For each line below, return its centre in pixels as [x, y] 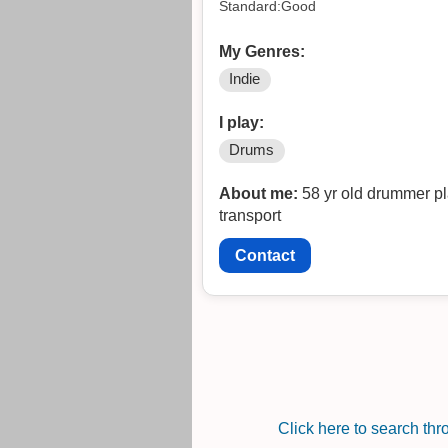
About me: [258, 194]
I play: [241, 123]
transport [250, 216]
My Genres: [262, 52]
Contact [265, 256]
